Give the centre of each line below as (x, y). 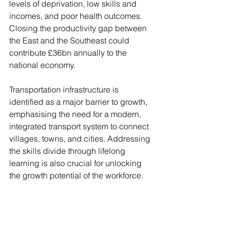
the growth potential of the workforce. (76, 175)
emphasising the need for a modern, (76, 114)
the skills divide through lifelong (68, 151)
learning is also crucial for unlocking (76, 163)
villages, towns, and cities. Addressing (81, 139)
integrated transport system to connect (80, 126)
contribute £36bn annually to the (69, 53)
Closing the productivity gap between (79, 28)
